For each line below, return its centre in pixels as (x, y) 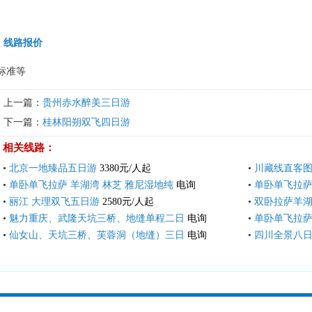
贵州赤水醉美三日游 (86, 103)
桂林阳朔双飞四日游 (86, 123)
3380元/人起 (125, 169)
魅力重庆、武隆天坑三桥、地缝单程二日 (97, 219)
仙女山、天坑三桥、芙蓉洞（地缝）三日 (97, 235)
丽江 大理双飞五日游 (54, 202)
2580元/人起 (128, 202)
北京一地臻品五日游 (53, 169)
